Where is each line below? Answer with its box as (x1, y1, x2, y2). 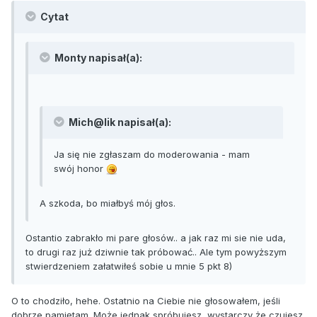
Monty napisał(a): (52, 51, 142, 64)
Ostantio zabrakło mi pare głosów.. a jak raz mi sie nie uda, (25, 231, 286, 243)
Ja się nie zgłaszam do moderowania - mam (54, 148, 250, 160)
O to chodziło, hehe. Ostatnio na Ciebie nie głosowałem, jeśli (11, 294, 280, 306)
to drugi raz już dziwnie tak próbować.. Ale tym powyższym (25, 246, 287, 258)
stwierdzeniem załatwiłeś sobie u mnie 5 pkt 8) (25, 260, 232, 272)
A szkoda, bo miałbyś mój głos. (40, 197, 175, 209)
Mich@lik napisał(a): (67, 115, 171, 128)
